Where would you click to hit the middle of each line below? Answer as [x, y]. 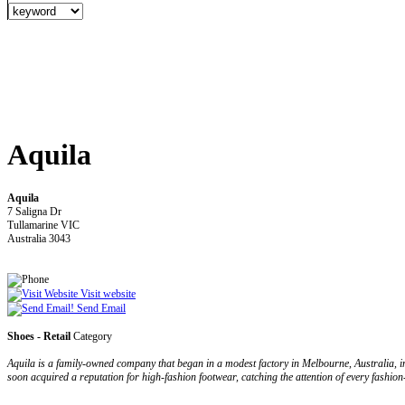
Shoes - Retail [39, 336]
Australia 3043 [39, 238]
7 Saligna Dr [34, 211]
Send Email [100, 308]
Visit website [107, 293]
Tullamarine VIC [43, 225]
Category [91, 336]
